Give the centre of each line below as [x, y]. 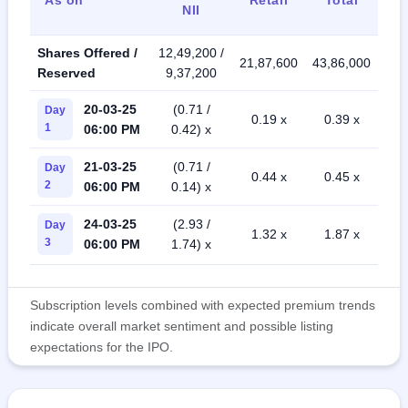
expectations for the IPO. [102, 347]
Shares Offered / [87, 52]
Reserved [66, 72]
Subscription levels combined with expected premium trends [203, 305]
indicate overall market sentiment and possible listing [182, 326]
